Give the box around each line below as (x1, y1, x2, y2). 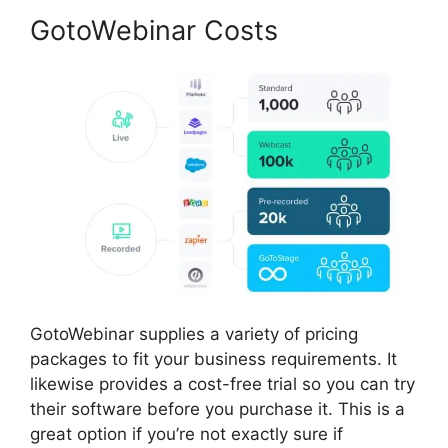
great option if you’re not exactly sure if (30, 424, 343, 445)
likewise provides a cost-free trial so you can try (30, 374, 415, 395)
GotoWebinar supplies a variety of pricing (30, 324, 358, 345)
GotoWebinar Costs (30, 14, 278, 48)
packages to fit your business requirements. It (30, 349, 397, 370)
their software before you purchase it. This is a (30, 399, 405, 420)
